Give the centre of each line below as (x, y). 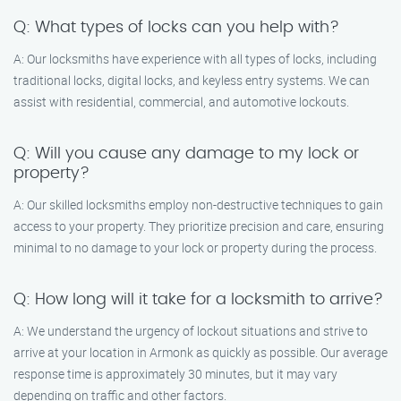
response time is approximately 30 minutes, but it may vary (175, 374)
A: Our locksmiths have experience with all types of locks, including (195, 59)
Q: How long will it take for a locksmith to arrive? (198, 300)
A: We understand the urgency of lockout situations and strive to (191, 331)
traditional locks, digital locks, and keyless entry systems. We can (192, 80)
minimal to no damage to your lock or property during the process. (195, 247)
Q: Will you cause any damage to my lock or (186, 154)
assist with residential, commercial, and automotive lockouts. (181, 102)
